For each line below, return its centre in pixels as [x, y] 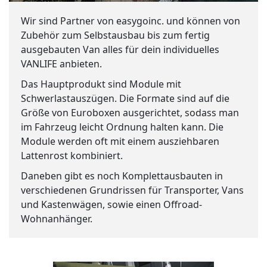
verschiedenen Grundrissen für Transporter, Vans [132, 190]
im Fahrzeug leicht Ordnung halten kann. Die [122, 127]
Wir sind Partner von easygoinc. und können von [131, 21]
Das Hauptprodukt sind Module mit [101, 84]
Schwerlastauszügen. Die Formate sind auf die [125, 99]
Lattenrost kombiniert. [72, 156]
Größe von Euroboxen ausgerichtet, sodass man [130, 113]
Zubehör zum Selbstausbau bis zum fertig [115, 35]
